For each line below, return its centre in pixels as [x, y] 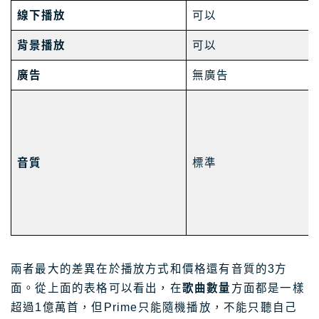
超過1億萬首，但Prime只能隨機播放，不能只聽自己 [154, 308]
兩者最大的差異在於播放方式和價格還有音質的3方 [149, 269]
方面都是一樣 [268, 288]
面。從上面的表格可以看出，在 [96, 288]
